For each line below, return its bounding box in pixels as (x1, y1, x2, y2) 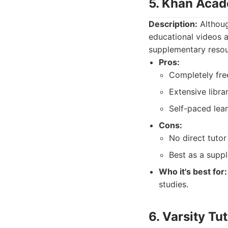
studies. (159, 179, 188, 189)
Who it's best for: (159, 166, 227, 177)
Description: (149, 19, 197, 29)
